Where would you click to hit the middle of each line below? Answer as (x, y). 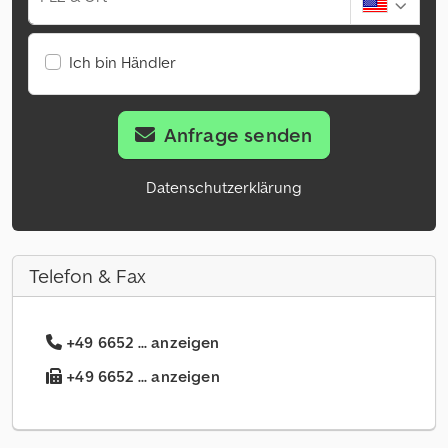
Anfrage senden (238, 135)
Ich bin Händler (122, 62)
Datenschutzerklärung (224, 187)
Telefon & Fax (87, 276)
